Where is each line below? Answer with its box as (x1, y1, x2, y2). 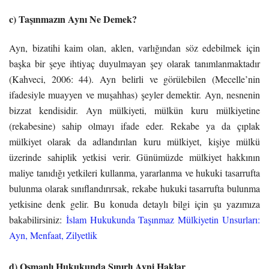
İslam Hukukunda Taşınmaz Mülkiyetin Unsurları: (65, 213, 261, 226)
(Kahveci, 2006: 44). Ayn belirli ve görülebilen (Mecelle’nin (9, 72, 260, 85)
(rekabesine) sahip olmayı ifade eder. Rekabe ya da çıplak (9, 119, 260, 132)
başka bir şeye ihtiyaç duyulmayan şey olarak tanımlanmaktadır (9, 56, 260, 70)
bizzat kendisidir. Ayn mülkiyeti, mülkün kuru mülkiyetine (9, 103, 260, 116)
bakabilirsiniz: (9, 213, 66, 226)
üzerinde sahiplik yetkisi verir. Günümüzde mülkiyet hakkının (9, 150, 260, 163)
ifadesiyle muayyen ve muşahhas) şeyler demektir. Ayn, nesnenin (9, 88, 260, 101)
